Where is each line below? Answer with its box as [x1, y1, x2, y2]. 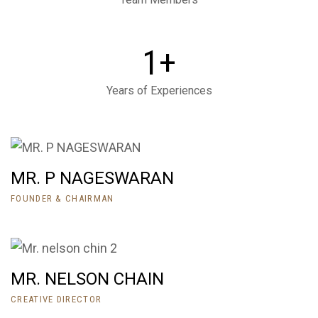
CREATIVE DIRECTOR [11, 294, 102, 305]
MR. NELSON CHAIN [11, 269, 164, 290]
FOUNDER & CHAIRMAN [11, 193, 114, 204]
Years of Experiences [106, 84, 212, 98]
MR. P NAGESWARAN [11, 168, 174, 189]
